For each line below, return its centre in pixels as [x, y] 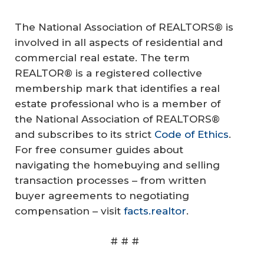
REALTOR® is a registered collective [108, 73]
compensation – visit [69, 211]
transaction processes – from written [110, 180]
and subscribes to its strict [85, 134]
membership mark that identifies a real [117, 88]
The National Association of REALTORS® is [124, 27]
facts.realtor [155, 211]
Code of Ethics [192, 134]
